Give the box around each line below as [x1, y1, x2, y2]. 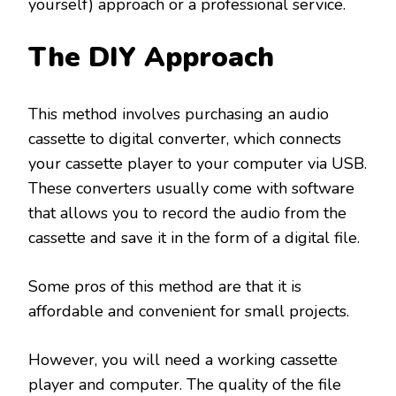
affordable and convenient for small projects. [28, 301, 349, 323]
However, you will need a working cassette [28, 349, 338, 371]
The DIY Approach [28, 39, 274, 77]
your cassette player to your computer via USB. [28, 153, 367, 175]
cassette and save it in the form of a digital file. [28, 227, 360, 249]
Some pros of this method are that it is [28, 276, 301, 298]
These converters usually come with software [28, 178, 354, 200]
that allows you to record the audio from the [28, 202, 346, 225]
